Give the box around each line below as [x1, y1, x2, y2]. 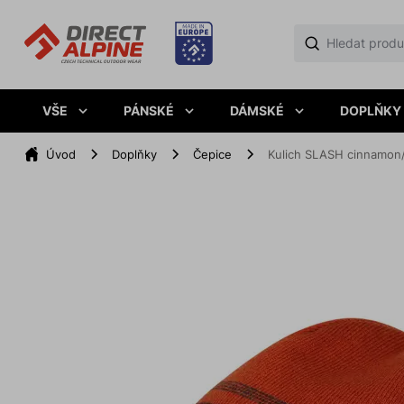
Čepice [192, 147, 232, 161]
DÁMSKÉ [229, 103, 284, 118]
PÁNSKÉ [123, 103, 174, 118]
